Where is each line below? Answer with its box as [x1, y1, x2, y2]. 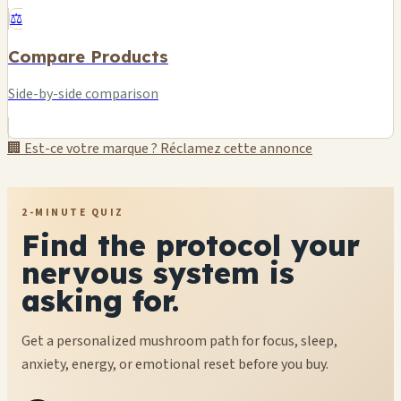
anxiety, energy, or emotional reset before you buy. [21, 354, 328, 374]
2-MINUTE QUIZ [21, 204, 124, 220]
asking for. [21, 282, 179, 319]
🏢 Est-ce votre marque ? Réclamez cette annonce [7, 138, 312, 158]
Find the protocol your [21, 226, 360, 263]
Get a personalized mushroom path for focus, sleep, [21, 330, 337, 351]
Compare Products [8, 46, 168, 68]
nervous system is [21, 254, 294, 291]
